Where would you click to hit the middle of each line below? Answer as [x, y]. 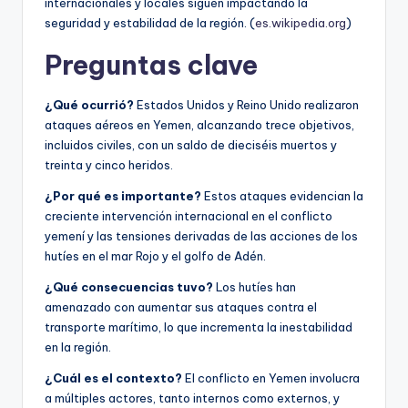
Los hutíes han [255, 286]
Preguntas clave [151, 65]
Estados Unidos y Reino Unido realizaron [246, 104]
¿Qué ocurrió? [89, 104]
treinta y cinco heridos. [109, 164]
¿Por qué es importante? [123, 195]
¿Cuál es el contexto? [113, 377]
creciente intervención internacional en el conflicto [189, 215]
